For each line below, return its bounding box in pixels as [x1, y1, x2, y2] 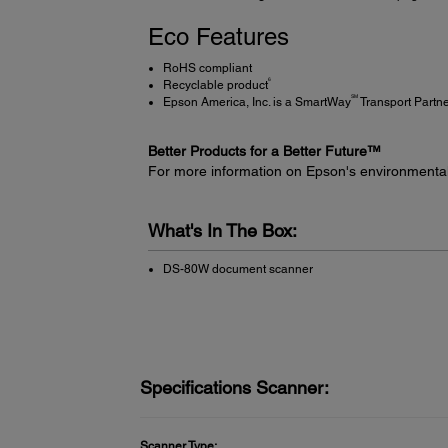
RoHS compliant [162, 60, 252, 75]
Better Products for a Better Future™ [147, 142, 381, 159]
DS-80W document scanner [162, 262, 313, 277]
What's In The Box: [147, 219, 297, 241]
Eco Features [147, 22, 289, 50]
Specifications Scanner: [140, 377, 330, 399]
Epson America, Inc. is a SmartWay [162, 94, 351, 109]
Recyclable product [162, 77, 268, 92]
